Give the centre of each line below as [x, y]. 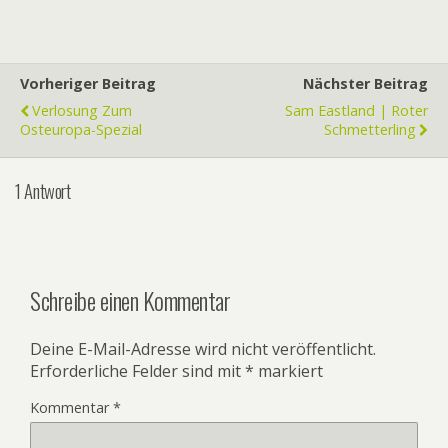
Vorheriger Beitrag [88, 83]
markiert [288, 371]
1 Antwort [43, 190]
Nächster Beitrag [365, 83]
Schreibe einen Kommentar [130, 300]
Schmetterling [370, 129]
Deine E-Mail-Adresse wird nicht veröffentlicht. [203, 349]
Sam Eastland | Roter [356, 110]
